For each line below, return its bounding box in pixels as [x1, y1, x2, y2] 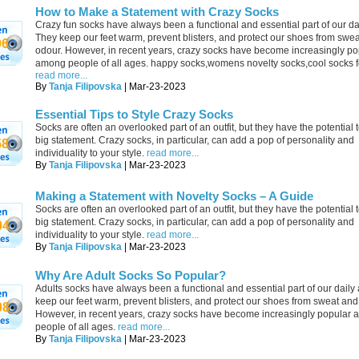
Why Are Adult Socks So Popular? [35, 268, 226, 282]
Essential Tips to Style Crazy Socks [35, 107, 233, 121]
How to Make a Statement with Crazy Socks [35, 5, 279, 18]
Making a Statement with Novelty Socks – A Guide [35, 189, 313, 203]
